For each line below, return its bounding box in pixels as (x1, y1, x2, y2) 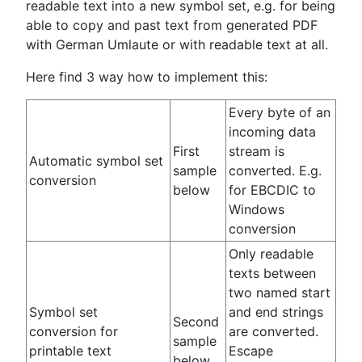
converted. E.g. (229, 162, 322, 179)
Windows (229, 201, 284, 218)
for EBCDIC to (229, 182, 316, 199)
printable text (29, 343, 112, 360)
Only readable (229, 246, 314, 263)
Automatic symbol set (29, 153, 163, 170)
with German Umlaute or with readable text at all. (26, 36, 328, 53)
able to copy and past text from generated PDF (26, 17, 318, 34)
